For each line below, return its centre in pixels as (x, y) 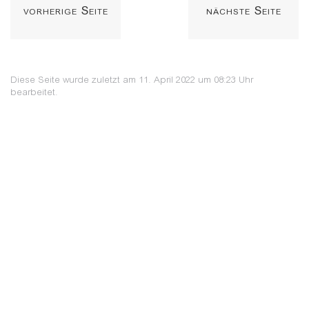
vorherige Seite (66, 11)
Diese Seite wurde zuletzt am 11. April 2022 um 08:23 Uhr (132, 79)
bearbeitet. (34, 92)
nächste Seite (243, 11)
